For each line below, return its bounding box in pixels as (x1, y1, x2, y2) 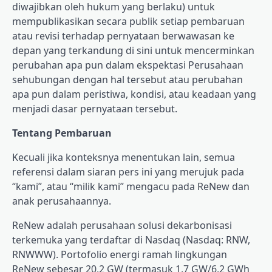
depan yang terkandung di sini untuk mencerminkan (12, 44, 254, 58)
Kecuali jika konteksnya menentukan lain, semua (12, 151, 235, 165)
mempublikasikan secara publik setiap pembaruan (12, 15, 245, 29)
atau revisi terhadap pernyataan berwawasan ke (12, 29, 234, 43)
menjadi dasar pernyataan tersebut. (12, 102, 177, 116)
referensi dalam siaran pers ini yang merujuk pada (12, 165, 244, 179)
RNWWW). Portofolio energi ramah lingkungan (12, 248, 227, 262)
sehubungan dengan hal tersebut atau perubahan (12, 73, 243, 87)
